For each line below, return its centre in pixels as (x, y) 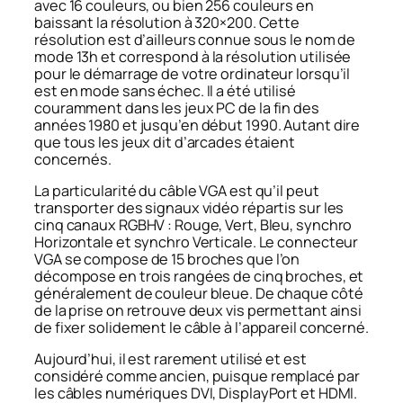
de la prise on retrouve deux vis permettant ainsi (198, 311)
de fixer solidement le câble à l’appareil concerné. (201, 328)
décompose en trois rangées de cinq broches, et (199, 277)
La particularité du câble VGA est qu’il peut (177, 191)
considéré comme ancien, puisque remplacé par (197, 376)
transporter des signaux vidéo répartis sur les (189, 208)
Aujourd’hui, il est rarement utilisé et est (170, 359)
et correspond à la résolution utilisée (225, 56)
